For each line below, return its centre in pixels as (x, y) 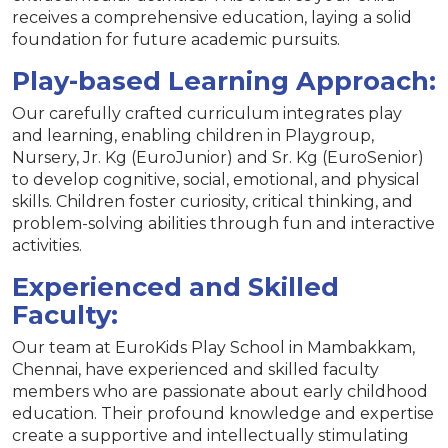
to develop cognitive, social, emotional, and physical (216, 179)
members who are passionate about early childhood (220, 391)
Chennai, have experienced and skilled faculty (195, 369)
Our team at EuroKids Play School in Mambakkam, (213, 347)
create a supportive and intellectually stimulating (210, 435)
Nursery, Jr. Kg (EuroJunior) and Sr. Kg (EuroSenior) (218, 157)
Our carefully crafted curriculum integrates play (207, 113)
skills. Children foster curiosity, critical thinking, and (212, 201)
